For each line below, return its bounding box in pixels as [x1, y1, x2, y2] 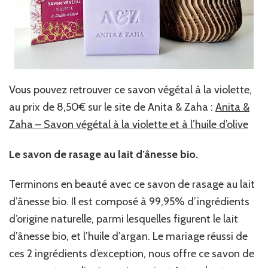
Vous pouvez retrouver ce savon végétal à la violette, [9, 83, 252, 96]
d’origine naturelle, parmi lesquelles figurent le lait [9, 212, 238, 226]
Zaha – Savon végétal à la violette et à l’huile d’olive [9, 117, 248, 131]
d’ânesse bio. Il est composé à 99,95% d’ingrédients [9, 194, 249, 208]
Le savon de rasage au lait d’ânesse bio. [9, 147, 198, 161]
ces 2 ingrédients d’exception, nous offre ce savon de [9, 246, 254, 260]
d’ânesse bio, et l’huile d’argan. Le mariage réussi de [9, 229, 248, 243]
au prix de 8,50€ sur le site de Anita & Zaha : [9, 100, 215, 114]
